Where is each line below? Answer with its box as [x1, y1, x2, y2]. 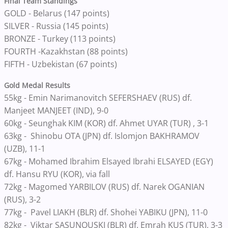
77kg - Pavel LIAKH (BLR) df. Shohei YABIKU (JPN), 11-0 [4, 206, 210, 218]
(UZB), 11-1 [4, 142, 47, 154]
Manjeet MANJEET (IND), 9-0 [4, 104, 110, 116]
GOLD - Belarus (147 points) [4, 7, 111, 19]
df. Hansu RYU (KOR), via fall [4, 168, 112, 180]
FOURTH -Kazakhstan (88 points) [4, 45, 130, 57]
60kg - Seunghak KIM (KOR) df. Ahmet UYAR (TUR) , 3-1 [4, 117, 211, 129]
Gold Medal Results [4, 80, 70, 90]
